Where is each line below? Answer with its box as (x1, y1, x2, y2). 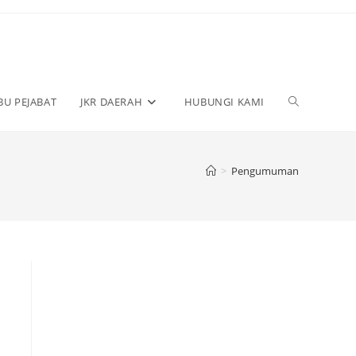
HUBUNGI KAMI (184, 95, 265, 109)
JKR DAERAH (80, 95, 143, 109)
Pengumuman (231, 164, 299, 178)
